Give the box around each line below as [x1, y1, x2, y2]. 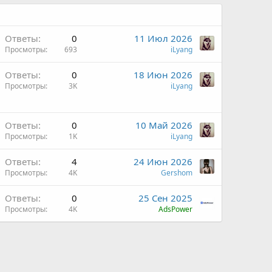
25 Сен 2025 [138, 191, 192, 204]
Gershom [161, 167, 192, 178]
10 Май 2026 [135, 118, 192, 131]
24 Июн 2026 [134, 155, 192, 168]
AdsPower [158, 203, 192, 214]
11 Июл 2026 [134, 32, 192, 44]
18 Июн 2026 [134, 68, 192, 81]
